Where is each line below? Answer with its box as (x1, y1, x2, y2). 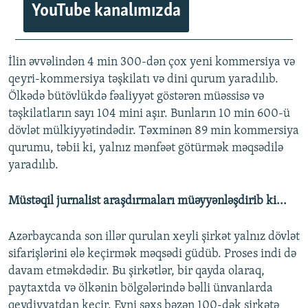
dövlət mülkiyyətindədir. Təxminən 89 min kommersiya (8, 124, 299, 138)
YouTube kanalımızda (32, 3, 181, 21)
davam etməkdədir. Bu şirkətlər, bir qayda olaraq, (8, 265, 265, 278)
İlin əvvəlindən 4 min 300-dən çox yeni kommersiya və (8, 56, 295, 69)
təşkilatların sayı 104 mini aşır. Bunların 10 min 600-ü (8, 107, 290, 121)
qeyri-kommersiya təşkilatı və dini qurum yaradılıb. (8, 73, 278, 87)
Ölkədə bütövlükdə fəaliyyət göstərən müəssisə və (8, 90, 264, 104)
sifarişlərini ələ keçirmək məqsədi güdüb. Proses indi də (8, 247, 296, 261)
